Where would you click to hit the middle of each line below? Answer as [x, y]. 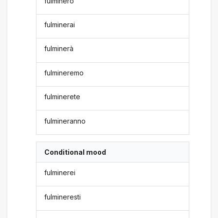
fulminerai [60, 25]
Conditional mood [75, 152]
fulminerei [60, 173]
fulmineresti [63, 197]
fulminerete [63, 97]
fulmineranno [65, 121]
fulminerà [59, 49]
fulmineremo [64, 73]
